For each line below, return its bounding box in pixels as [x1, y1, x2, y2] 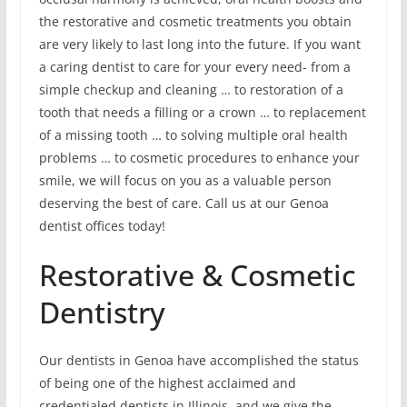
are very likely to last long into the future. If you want [38, 35, 361, 54]
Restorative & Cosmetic [38, 255, 356, 295]
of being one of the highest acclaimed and [38, 374, 296, 392]
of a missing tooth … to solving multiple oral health [38, 126, 348, 144]
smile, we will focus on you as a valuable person [38, 172, 332, 190]
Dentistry [38, 293, 165, 333]
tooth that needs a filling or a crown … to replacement [38, 104, 366, 122]
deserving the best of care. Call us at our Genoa [38, 194, 329, 213]
